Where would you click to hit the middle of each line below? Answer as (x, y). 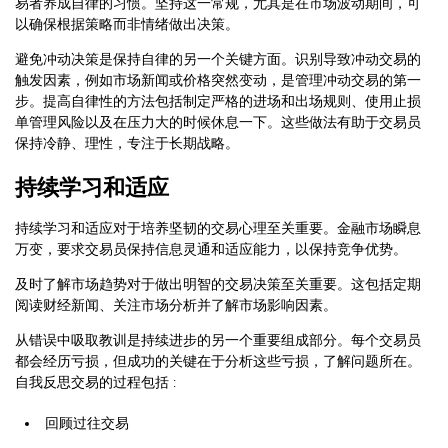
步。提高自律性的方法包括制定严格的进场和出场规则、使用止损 (218, 102)
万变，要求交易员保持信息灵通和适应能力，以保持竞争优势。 (211, 250)
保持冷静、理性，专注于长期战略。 (127, 144)
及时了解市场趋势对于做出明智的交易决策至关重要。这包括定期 (218, 285)
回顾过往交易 (87, 424)
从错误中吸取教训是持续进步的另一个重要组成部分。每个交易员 (218, 341)
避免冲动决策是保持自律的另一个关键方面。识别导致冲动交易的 (218, 60)
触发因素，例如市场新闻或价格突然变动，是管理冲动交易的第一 (218, 81)
